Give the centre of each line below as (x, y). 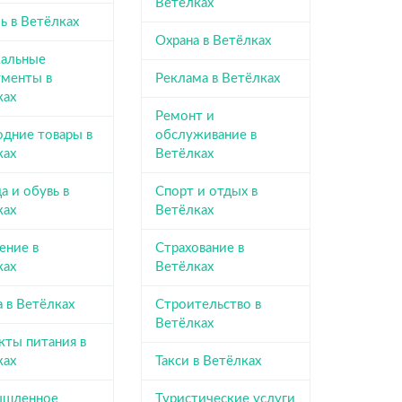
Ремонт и (184, 116)
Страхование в (199, 248)
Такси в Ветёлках (208, 361)
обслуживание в (205, 135)
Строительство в (208, 304)
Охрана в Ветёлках (213, 40)
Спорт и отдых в (206, 191)
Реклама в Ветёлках (217, 78)
